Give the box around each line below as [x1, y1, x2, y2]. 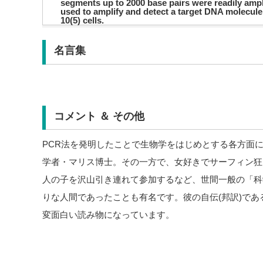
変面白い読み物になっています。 [42, 210, 174, 220]
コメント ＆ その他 [53, 110, 144, 123]
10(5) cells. [60, 15, 104, 26]
